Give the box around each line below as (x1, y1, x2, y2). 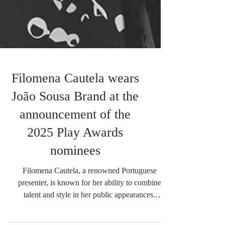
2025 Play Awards (27, 140, 123, 155)
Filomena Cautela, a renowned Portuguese (22, 181, 157, 190)
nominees (50, 158, 100, 173)
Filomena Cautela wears (11, 86, 139, 101)
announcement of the (20, 122, 131, 137)
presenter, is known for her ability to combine (18, 193, 161, 202)
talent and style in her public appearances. (24, 205, 155, 214)
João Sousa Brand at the (12, 104, 139, 119)
